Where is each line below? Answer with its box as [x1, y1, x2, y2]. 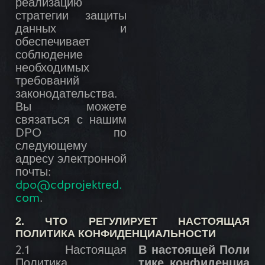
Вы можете [15, 102, 127, 114]
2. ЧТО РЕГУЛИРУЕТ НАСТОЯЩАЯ [15, 213, 250, 229]
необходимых [15, 63, 89, 75]
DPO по [15, 128, 127, 140]
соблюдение [15, 50, 83, 62]
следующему [15, 141, 87, 153]
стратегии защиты [15, 11, 127, 23]
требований [15, 76, 79, 88]
